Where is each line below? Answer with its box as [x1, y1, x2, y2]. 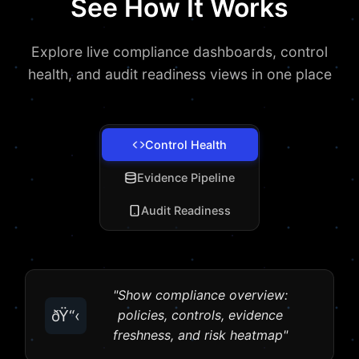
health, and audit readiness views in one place [27, 66, 332, 83]
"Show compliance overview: [113, 287, 288, 304]
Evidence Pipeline [137, 171, 235, 185]
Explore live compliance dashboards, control [31, 43, 328, 61]
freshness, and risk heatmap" [113, 327, 288, 344]
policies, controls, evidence [118, 307, 283, 324]
